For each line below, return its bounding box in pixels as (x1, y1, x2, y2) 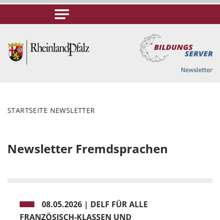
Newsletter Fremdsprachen (7, 140, 168, 157)
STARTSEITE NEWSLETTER (7, 106, 95, 115)
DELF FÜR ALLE (90, 199, 148, 210)
